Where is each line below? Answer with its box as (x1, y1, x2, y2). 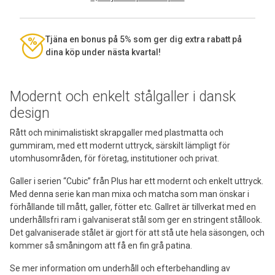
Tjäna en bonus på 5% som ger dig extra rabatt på (45, 34, 242, 44)
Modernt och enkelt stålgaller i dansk (10, 88, 236, 105)
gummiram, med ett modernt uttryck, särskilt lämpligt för (10, 140, 230, 150)
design (10, 104, 50, 122)
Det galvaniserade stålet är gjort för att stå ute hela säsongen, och (10, 227, 265, 238)
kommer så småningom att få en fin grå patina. (10, 240, 192, 250)
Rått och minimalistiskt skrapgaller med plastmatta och (10, 127, 223, 137)
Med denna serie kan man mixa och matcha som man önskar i (10, 188, 249, 199)
